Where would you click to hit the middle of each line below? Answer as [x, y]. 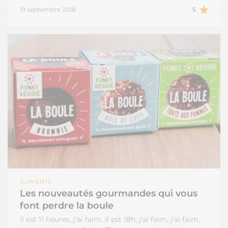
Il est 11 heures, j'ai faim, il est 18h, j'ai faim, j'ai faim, [110, 219]
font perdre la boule [67, 205]
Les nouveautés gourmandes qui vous [109, 193]
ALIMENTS [38, 181]
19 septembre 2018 [48, 9]
